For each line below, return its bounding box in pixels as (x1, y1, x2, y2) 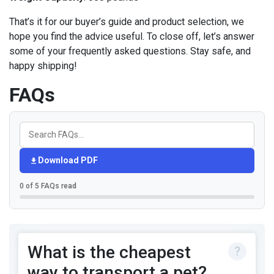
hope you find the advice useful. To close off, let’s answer (9, 31, 254, 43)
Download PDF (38, 155, 98, 166)
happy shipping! (9, 60, 77, 72)
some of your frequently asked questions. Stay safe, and (9, 45, 251, 57)
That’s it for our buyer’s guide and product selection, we (9, 16, 244, 28)
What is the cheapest (28, 242, 191, 263)
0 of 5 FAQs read (20, 182, 76, 191)
